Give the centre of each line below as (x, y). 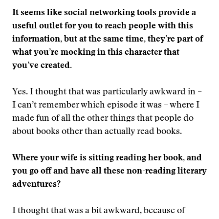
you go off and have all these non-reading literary (109, 172)
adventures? (36, 185)
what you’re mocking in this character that (96, 53)
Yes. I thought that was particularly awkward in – (107, 92)
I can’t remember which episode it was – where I (106, 106)
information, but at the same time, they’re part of (108, 40)
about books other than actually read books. (97, 132)
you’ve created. (42, 66)
